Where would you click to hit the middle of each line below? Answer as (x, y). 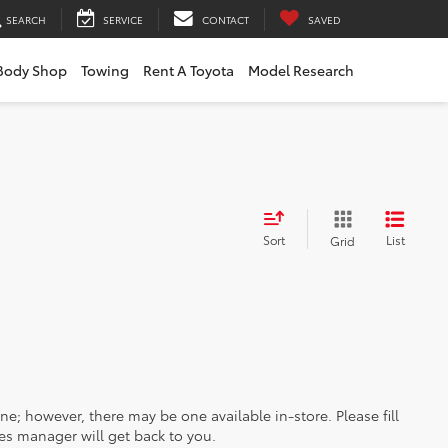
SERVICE (123, 19)
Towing (105, 70)
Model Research (301, 70)
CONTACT (225, 19)
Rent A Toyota (188, 70)
